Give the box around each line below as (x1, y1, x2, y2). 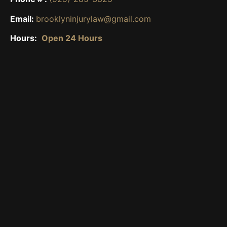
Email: (10, 13, 36, 24)
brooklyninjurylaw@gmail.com (36, 13, 151, 24)
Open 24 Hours (42, 33, 102, 44)
